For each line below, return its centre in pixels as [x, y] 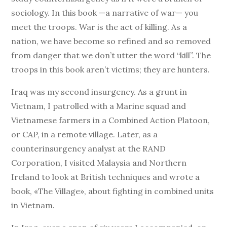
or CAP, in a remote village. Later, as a [85, 134]
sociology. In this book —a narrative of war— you [105, 13]
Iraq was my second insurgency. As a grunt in [99, 92]
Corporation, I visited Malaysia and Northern [99, 163]
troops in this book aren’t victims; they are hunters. [111, 69]
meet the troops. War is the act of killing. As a [99, 27]
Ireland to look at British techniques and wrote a [106, 177]
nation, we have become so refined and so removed [111, 41]
